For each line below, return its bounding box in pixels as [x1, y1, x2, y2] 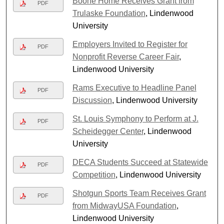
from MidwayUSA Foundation [72, 201, 176, 210]
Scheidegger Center [72, 126, 143, 135]
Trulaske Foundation [72, 8, 145, 17]
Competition [72, 170, 115, 179]
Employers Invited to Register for [72, 39, 187, 48]
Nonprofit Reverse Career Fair [72, 52, 179, 61]
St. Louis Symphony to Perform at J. [72, 114, 198, 123]
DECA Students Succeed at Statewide [72, 157, 208, 166]
